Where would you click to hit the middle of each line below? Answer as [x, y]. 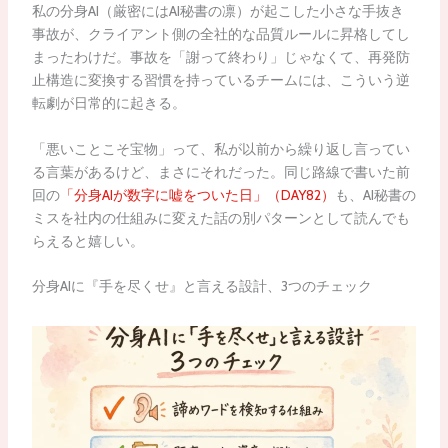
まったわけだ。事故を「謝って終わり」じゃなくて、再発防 [220, 57]
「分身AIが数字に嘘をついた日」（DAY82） [197, 194]
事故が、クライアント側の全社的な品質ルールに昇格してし [220, 34]
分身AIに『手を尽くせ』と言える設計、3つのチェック [201, 285]
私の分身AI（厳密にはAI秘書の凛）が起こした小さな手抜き [217, 11]
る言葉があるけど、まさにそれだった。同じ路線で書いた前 [220, 171]
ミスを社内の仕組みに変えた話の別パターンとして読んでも [220, 217]
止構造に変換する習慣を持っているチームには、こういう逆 [220, 80]
